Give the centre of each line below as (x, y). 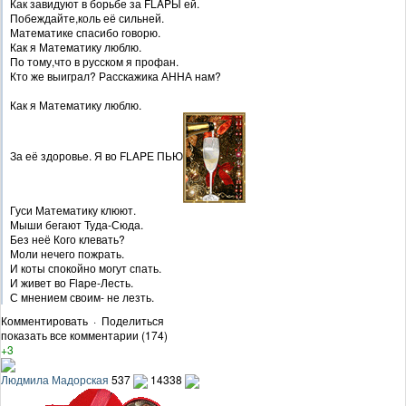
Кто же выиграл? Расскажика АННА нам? (116, 75)
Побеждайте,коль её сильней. (87, 17)
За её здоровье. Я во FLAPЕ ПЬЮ (97, 155)
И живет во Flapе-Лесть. (72, 282)
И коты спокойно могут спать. (86, 267)
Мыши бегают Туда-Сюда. (77, 224)
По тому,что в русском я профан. (94, 61)
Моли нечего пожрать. (67, 253)
